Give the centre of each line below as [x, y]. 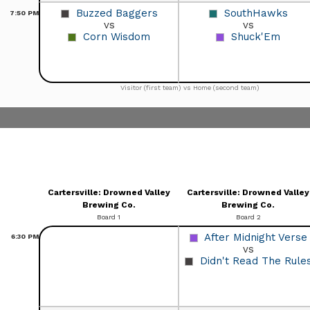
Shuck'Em [256, 36]
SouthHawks [256, 13]
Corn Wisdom [117, 36]
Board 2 [248, 217]
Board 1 [109, 217]
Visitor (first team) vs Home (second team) [190, 87]
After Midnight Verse [255, 237]
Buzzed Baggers [117, 13]
